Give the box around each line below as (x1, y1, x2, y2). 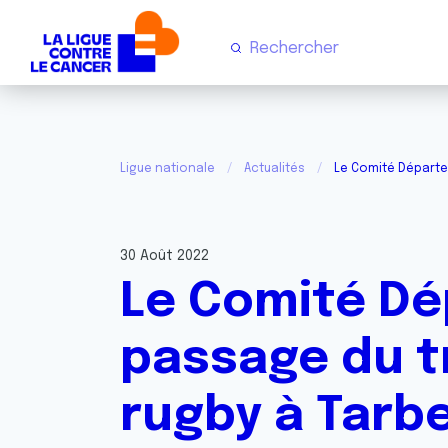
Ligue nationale (120, 163, 215, 175)
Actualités (244, 163, 305, 175)
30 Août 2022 (120, 249, 209, 263)
